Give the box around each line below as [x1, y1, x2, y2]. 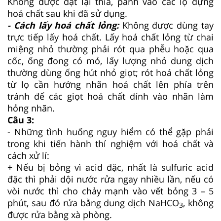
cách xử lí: [7, 149, 49, 161]
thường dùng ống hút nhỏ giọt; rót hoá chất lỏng [7, 66, 214, 78]
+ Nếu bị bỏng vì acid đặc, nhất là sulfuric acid [7, 161, 214, 173]
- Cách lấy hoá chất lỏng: [7, 19, 122, 31]
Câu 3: [7, 113, 34, 126]
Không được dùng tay [122, 19, 214, 31]
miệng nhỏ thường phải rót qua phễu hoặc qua [7, 42, 214, 55]
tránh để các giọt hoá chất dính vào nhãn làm [7, 90, 214, 102]
